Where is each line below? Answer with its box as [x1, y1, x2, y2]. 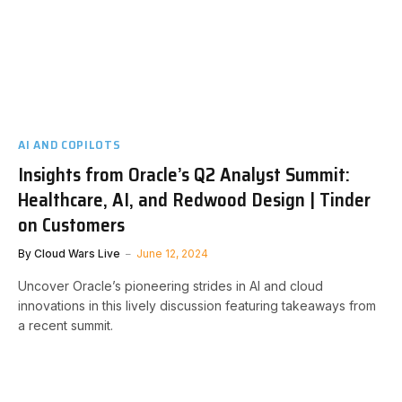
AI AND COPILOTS [18, 134, 121, 154]
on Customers [18, 209, 125, 240]
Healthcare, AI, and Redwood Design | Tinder [18, 184, 371, 214]
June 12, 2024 [136, 246, 208, 260]
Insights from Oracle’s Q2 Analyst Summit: [18, 159, 350, 189]
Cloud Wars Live [34, 246, 120, 260]
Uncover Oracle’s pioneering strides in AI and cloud [18, 277, 323, 293]
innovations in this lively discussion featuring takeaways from [18, 297, 376, 313]
